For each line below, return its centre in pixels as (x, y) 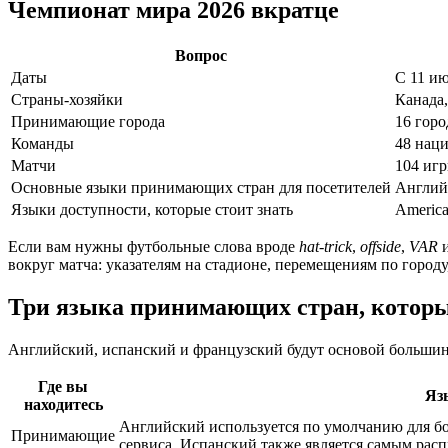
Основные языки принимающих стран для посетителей (201, 188)
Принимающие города (88, 122)
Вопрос (201, 56)
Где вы (63, 386)
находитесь (63, 404)
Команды (42, 144)
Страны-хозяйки (67, 100)
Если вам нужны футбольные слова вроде (153, 247)
